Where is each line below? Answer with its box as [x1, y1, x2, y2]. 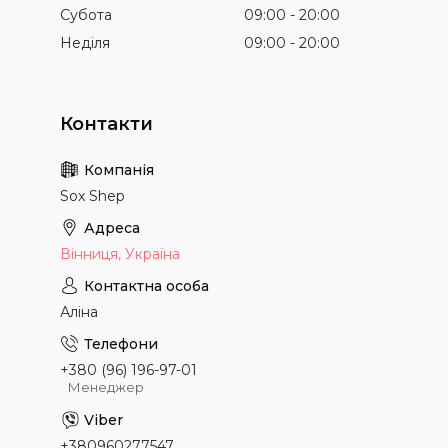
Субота [60, 6, 112, 24]
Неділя [60, 34, 110, 52]
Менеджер [68, 378, 144, 395]
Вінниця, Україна [60, 245, 180, 263]
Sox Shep [60, 187, 125, 205]
